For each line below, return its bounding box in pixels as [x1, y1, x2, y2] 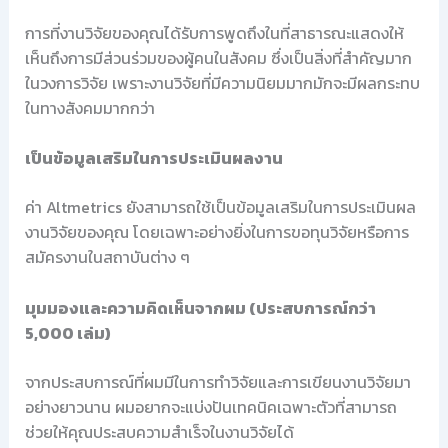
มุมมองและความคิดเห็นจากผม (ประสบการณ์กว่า [24, 295, 376, 320]
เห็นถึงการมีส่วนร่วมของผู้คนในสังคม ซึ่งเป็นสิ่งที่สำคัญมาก [24, 45, 412, 70]
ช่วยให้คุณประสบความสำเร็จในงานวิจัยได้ [24, 419, 294, 444]
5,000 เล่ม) [24, 320, 111, 345]
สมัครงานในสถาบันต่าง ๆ [24, 245, 190, 270]
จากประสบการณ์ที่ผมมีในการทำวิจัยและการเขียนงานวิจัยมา [24, 369, 411, 394]
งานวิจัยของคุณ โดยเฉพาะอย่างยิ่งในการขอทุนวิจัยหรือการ [24, 220, 409, 245]
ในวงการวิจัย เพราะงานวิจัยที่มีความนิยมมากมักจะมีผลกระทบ [24, 70, 420, 95]
